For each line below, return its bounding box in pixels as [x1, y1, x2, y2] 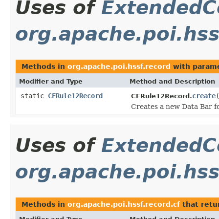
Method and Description [130, 77, 215, 85]
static [21, 91, 48, 100]
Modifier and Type [19, 77, 83, 85]
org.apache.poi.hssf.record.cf [67, 200, 180, 208]
